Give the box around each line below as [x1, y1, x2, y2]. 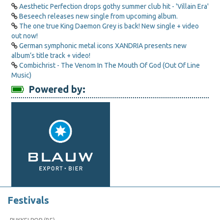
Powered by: [24, 84, 85, 95]
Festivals [7, 195, 49, 206]
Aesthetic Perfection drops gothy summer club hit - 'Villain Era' [19, 2, 209, 10]
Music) [11, 71, 31, 79]
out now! [11, 32, 38, 40]
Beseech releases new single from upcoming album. [19, 12, 178, 20]
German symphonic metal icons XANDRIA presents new [19, 42, 187, 50]
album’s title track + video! [11, 52, 90, 59]
